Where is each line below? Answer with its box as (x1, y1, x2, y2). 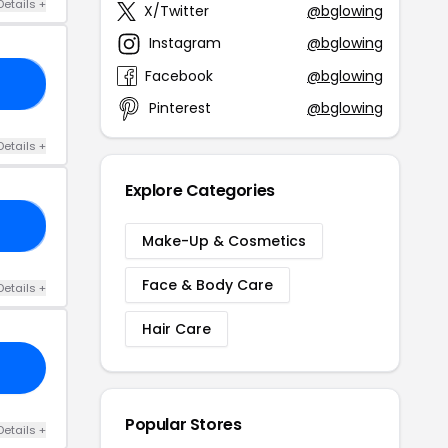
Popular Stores (125, 412, 242, 436)
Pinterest (149, 98, 211, 119)
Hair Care (142, 318, 211, 339)
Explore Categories (125, 178, 275, 202)
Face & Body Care (142, 274, 273, 295)
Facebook (145, 65, 213, 86)
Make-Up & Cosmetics (142, 230, 306, 251)
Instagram (149, 33, 221, 54)
